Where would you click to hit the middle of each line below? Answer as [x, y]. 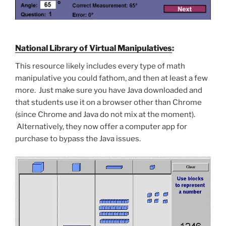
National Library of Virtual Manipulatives [94, 48]
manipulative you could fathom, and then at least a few [111, 78]
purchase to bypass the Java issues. [78, 139]
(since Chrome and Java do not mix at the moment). [105, 115]
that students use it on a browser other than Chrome [108, 103]
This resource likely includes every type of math [100, 66]
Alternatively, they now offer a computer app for [101, 127]
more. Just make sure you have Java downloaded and [109, 91]
